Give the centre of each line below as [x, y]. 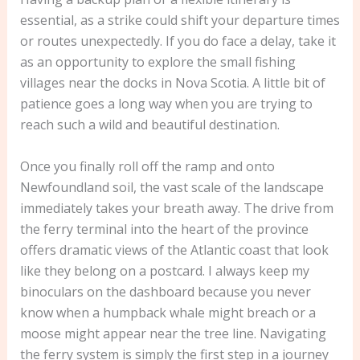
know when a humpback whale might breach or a [168, 312]
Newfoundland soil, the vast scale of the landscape [172, 187]
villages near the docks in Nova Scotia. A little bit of [172, 83]
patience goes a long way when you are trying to [166, 104]
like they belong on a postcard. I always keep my [164, 270]
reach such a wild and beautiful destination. [149, 125]
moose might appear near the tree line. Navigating [173, 333]
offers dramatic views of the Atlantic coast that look [174, 250]
